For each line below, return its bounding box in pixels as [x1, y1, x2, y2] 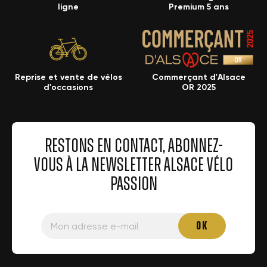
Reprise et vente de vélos [14, 72, 122, 83]
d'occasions [44, 82, 93, 93]
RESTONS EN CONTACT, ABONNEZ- [44, 136, 223, 156]
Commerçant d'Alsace [152, 72, 246, 83]
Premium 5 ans [169, 2, 229, 13]
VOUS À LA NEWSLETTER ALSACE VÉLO [34, 156, 233, 175]
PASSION [110, 175, 157, 194]
